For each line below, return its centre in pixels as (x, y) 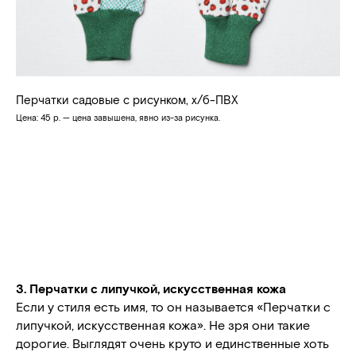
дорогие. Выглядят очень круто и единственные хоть (172, 342)
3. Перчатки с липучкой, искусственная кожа (151, 288)
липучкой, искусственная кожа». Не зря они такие (163, 324)
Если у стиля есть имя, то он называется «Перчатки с (173, 306)
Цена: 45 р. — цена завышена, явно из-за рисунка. (118, 117)
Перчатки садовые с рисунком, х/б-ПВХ (127, 99)
